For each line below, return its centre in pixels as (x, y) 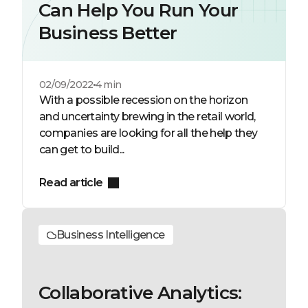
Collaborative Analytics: (140, 293)
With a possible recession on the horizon (144, 100)
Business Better (108, 33)
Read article (71, 183)
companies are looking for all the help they (148, 133)
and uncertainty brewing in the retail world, (147, 117)
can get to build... (82, 150)
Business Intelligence (111, 235)
